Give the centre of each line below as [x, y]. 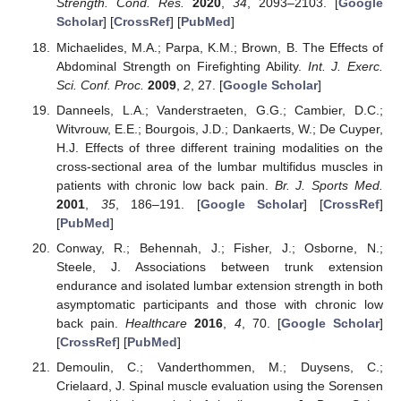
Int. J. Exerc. [346, 66]
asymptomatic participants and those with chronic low [219, 304]
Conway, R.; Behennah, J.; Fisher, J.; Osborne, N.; [219, 247]
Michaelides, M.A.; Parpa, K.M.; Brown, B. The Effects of [219, 47]
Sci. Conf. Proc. [100, 85]
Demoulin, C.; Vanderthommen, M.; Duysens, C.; [219, 367]
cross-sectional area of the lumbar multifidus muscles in [219, 166]
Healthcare [157, 323]
